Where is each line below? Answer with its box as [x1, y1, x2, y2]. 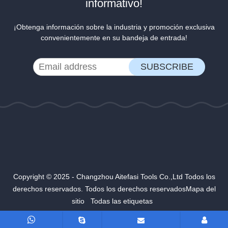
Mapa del [185, 185, 216, 193]
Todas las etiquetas [90, 197, 153, 206]
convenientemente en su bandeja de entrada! [41, 34, 187, 42]
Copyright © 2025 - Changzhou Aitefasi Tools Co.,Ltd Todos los [13, 173, 215, 181]
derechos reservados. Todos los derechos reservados [12, 185, 186, 193]
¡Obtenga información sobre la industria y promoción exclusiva [13, 23, 215, 32]
